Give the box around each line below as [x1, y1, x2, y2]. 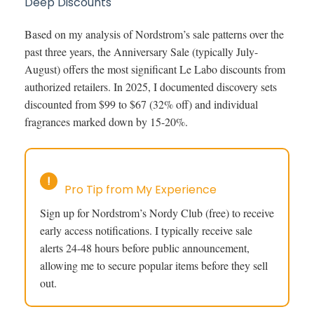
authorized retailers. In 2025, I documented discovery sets [25, 79, 277, 95]
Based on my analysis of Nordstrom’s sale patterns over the [25, 27, 284, 42]
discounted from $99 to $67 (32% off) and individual [25, 97, 258, 112]
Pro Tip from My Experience [64, 182, 217, 198]
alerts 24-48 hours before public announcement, [40, 240, 250, 256]
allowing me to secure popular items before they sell [40, 258, 268, 273]
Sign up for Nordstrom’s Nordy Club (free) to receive [40, 205, 274, 221]
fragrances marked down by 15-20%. [25, 114, 188, 130]
